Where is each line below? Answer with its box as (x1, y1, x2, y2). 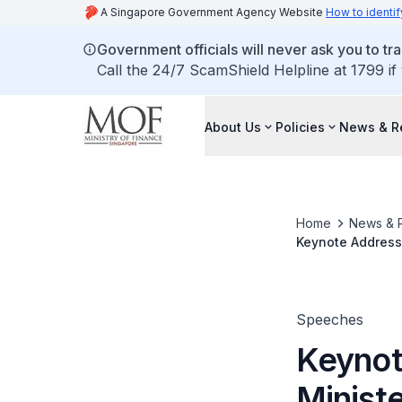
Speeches (295, 310, 363, 328)
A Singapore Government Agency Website (100, 5, 326, 19)
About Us (205, 118, 261, 135)
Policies (275, 118, 325, 135)
